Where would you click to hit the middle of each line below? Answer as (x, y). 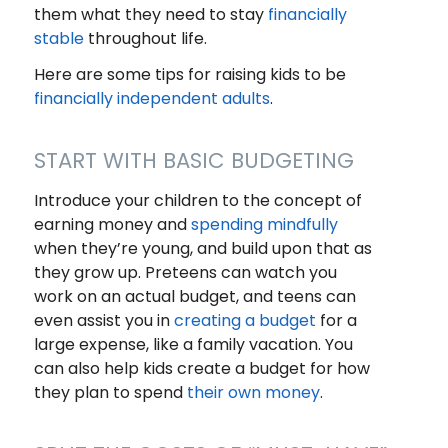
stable (58, 38)
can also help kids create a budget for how (201, 368)
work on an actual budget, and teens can (194, 296)
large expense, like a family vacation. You (193, 344)
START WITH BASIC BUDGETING (193, 160)
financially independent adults (151, 98)
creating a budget (244, 320)
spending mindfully (264, 224)
